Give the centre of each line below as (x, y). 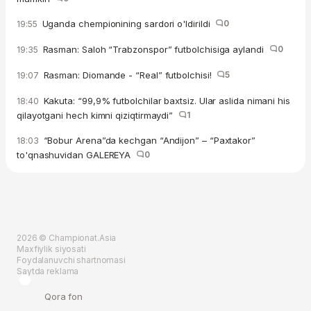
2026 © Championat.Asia (67, 238)
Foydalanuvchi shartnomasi (71, 260)
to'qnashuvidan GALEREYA (77, 155)
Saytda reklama (48, 271)
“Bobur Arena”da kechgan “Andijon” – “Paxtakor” (148, 141)
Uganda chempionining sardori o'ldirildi (127, 24)
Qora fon (64, 297)
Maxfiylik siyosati (51, 249)
